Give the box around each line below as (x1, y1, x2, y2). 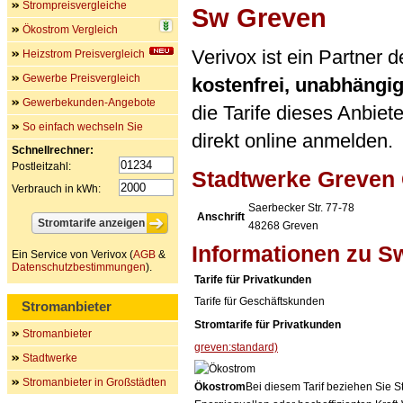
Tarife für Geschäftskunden (194, 295, 325, 308)
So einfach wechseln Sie (22, 121, 143, 133)
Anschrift (197, 210, 245, 223)
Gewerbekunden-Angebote (22, 96, 156, 109)
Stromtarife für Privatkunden (194, 318, 341, 331)
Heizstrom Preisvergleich (22, 48, 145, 60)
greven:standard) (194, 341, 278, 354)
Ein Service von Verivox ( (12, 248, 133, 261)
